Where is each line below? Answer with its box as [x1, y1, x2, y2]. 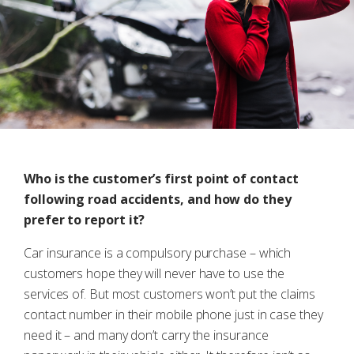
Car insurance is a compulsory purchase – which [24, 244, 292, 262]
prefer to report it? [24, 211, 145, 228]
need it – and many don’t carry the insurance [24, 326, 269, 344]
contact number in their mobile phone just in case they [24, 306, 323, 323]
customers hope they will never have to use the [24, 265, 285, 282]
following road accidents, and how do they [24, 190, 292, 208]
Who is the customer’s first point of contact [24, 170, 299, 187]
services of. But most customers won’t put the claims [24, 285, 315, 303]
